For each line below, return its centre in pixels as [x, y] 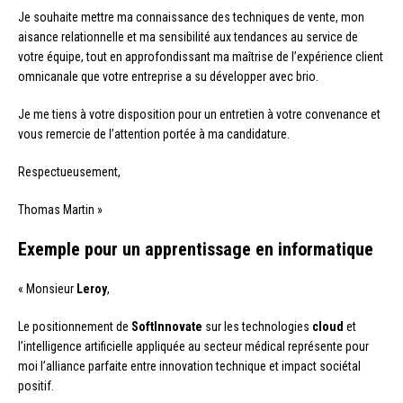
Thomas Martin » [60, 210]
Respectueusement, [69, 172]
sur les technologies [257, 327]
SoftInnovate [167, 327]
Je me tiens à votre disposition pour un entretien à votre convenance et [199, 115]
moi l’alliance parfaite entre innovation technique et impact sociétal [189, 367]
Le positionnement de [75, 327]
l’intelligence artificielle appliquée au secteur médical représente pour [193, 347]
